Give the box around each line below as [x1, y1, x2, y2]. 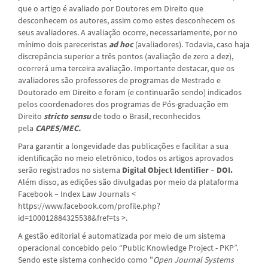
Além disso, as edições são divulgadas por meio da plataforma [18, 176, 239, 187]
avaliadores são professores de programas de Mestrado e [18, 74, 221, 86]
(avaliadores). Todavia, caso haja [135, 38, 249, 50]
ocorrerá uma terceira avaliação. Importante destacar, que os [18, 62, 234, 74]
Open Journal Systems [153, 254, 234, 265]
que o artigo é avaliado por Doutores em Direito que [18, 2, 203, 14]
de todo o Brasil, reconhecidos [91, 110, 200, 121]
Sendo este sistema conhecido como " [18, 254, 153, 265]
